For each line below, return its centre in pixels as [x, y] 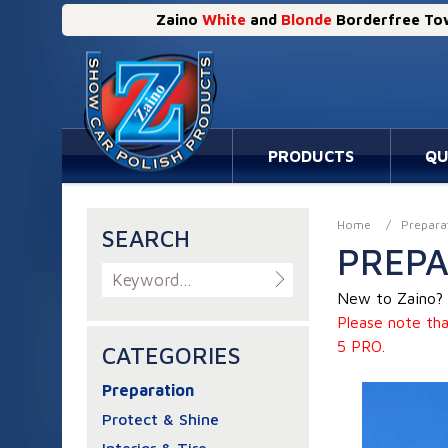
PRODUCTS [311, 156]
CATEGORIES [171, 355]
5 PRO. [361, 346]
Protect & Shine [160, 419]
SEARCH [146, 238]
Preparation [148, 390]
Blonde [306, 19]
